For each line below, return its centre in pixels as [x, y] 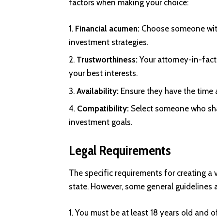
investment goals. [101, 122]
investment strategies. [108, 42]
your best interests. [103, 73]
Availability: [98, 91]
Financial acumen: [108, 28]
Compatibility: [103, 109]
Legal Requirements [120, 150]
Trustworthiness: [107, 60]
